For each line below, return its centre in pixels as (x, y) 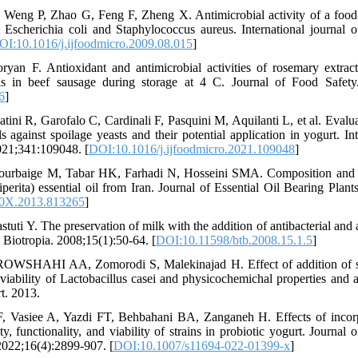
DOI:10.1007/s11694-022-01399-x (202, 346)
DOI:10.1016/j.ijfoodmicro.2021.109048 (192, 149)
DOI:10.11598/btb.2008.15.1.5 (234, 240)
